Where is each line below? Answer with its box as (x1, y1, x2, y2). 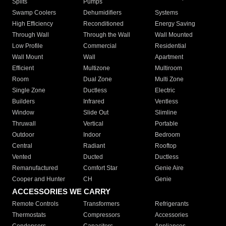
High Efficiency (12, 20, 53, 28)
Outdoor (12, 131, 34, 139)
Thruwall (12, 120, 36, 128)
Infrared (83, 98, 105, 105)
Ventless (154, 98, 178, 105)
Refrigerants (154, 200, 189, 208)
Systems (154, 9, 178, 17)
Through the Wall (83, 31, 131, 39)
